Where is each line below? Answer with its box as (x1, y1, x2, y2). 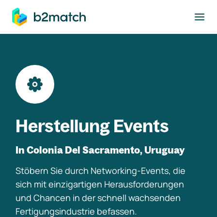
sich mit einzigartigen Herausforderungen (15, 178, 184, 190)
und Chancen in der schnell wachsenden (15, 192, 181, 203)
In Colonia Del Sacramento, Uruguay (15, 144, 185, 156)
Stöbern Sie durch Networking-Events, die (15, 165, 186, 176)
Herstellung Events (15, 115, 169, 137)
